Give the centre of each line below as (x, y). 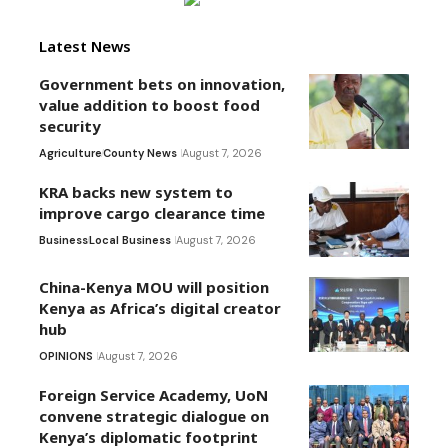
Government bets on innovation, (162, 83)
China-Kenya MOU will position (154, 286)
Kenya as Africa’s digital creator (160, 307)
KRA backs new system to (136, 191)
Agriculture (70, 152)
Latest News (85, 45)
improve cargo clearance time (152, 212)
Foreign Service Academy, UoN (153, 394)
